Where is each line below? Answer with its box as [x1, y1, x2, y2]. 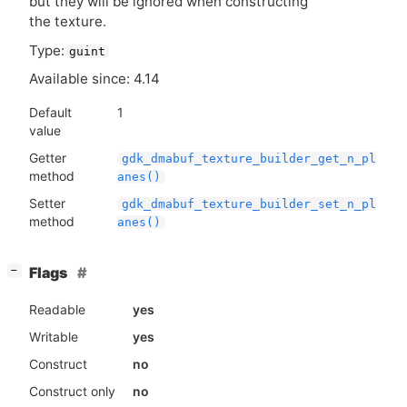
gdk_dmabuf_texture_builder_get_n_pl [122, 151, 377, 165]
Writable [29, 328, 78, 344]
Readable [29, 301, 85, 317]
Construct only [29, 382, 115, 399]
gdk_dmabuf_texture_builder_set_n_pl [122, 196, 377, 211]
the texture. [29, 13, 106, 31]
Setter [29, 194, 65, 211]
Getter [29, 149, 66, 165]
